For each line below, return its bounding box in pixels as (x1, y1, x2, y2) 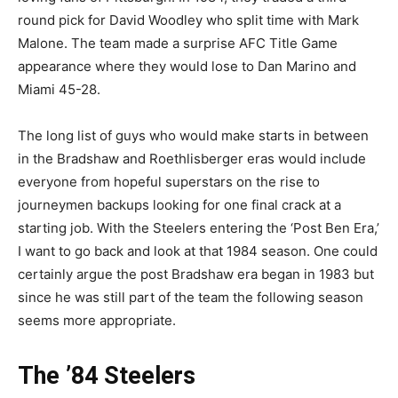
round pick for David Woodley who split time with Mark (18, 11, 359, 28)
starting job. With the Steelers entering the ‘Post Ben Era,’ (18, 219, 379, 236)
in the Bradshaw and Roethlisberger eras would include (18, 149, 366, 167)
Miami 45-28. (18, 80, 100, 98)
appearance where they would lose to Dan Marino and (18, 57, 356, 75)
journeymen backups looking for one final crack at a (18, 195, 341, 213)
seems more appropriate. (18, 311, 176, 329)
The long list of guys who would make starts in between (18, 126, 369, 144)
